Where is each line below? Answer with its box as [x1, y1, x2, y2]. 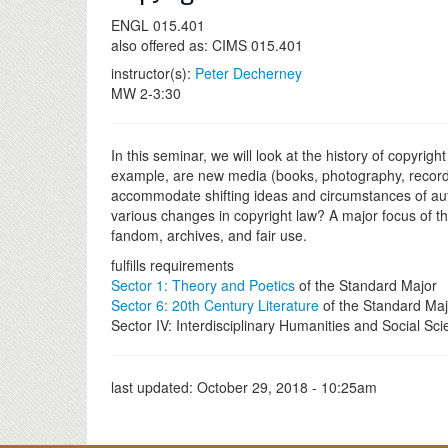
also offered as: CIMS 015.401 [111, 35, 303, 55]
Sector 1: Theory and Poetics [111, 275, 295, 295]
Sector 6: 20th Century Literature [111, 295, 319, 315]
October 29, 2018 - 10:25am [197, 377, 377, 397]
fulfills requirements [111, 255, 234, 275]
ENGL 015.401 [111, 15, 205, 35]
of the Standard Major [295, 275, 437, 295]
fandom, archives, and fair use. [111, 225, 307, 245]
